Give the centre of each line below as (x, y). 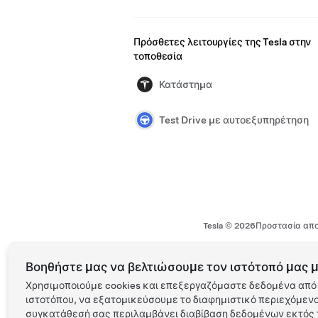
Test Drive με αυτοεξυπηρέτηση (234, 120)
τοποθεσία (158, 56)
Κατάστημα (186, 84)
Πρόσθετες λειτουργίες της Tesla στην (223, 42)
